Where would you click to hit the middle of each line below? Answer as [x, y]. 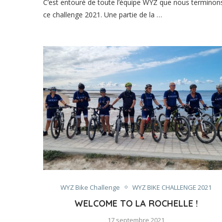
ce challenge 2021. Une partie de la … [103, 14]
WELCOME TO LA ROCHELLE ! [136, 203]
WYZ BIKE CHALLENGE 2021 [172, 187]
